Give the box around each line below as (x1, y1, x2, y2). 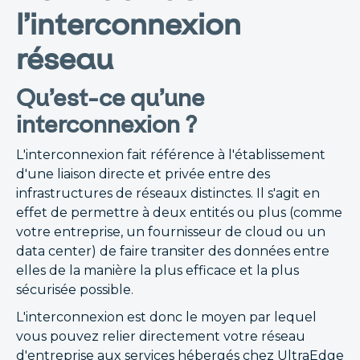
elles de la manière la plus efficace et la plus (16, 263, 299, 278)
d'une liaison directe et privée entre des (16, 166, 270, 182)
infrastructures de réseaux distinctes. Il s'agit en (16, 186, 320, 201)
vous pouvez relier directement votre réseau (16, 329, 305, 344)
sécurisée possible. (16, 282, 133, 297)
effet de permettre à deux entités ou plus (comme (16, 205, 342, 220)
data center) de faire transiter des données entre (16, 243, 329, 259)
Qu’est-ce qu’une (16, 84, 205, 111)
